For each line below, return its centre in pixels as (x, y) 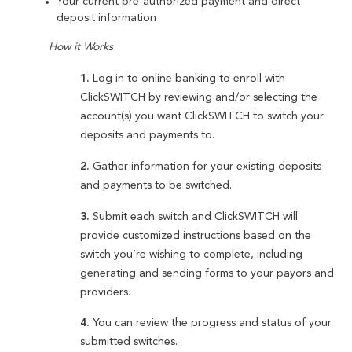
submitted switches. (129, 342)
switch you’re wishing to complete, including (192, 254)
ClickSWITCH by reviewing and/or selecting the (199, 98)
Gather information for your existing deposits (207, 166)
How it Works (81, 48)
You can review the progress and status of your (213, 323)
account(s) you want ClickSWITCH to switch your (202, 117)
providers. (106, 292)
